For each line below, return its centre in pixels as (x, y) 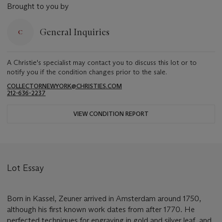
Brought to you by (38, 6)
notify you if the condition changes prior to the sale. (87, 72)
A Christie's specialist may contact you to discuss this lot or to (102, 63)
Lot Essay (26, 168)
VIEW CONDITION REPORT (111, 114)
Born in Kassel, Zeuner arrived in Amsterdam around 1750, (104, 199)
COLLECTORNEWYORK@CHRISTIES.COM (64, 86)
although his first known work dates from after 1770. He (101, 210)
